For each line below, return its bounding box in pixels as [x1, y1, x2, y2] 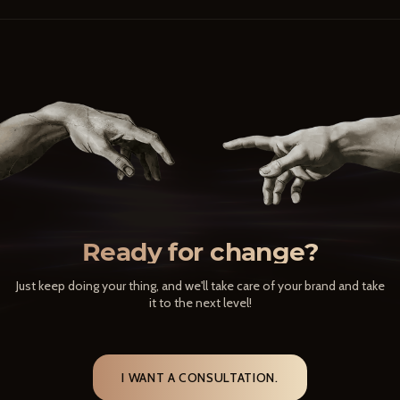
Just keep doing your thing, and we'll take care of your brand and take [15, 277, 385, 294]
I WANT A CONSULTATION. [121, 369, 279, 386]
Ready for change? [81, 236, 319, 267]
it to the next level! [148, 294, 252, 311]
